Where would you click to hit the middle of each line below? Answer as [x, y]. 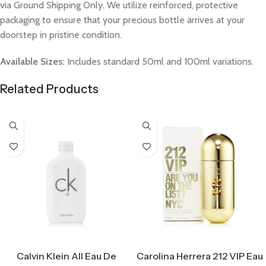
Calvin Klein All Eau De [66, 256]
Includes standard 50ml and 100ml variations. [159, 62]
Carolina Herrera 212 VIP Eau [199, 256]
